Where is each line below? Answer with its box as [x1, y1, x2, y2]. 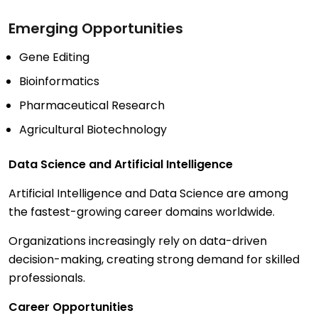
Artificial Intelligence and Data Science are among [9, 185, 288, 202]
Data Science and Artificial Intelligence [9, 156, 233, 173]
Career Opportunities [9, 299, 133, 316]
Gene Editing [19, 49, 89, 66]
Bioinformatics [19, 73, 99, 90]
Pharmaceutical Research [19, 97, 165, 114]
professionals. [9, 270, 85, 287]
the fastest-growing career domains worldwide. [9, 204, 275, 221]
